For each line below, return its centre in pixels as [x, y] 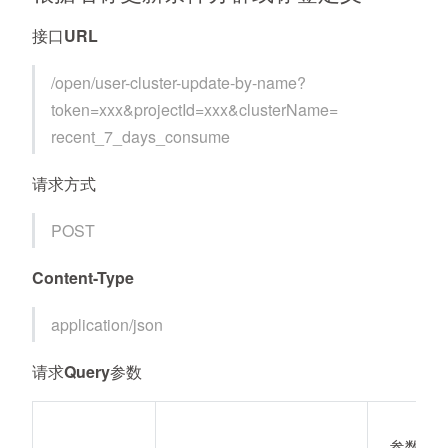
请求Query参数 [87, 371]
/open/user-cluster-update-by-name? [179, 82]
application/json [107, 324]
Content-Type [83, 277]
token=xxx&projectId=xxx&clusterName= [195, 109]
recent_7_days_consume [141, 136]
